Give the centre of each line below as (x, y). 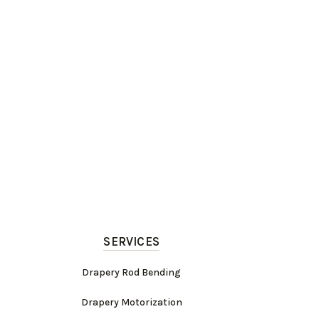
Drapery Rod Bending (132, 272)
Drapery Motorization (131, 302)
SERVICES (131, 241)
